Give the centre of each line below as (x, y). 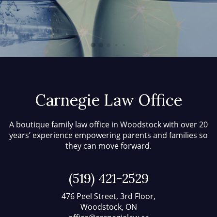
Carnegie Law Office (108, 100)
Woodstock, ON (108, 207)
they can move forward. (108, 146)
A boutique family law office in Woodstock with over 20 (108, 124)
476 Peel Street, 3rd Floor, (108, 196)
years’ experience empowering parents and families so (108, 135)
